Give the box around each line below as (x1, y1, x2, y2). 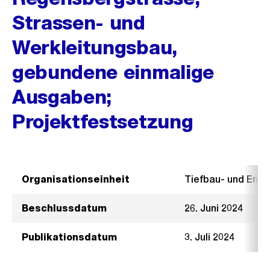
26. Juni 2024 (184, 202, 243, 214)
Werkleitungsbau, (12, 36, 178, 58)
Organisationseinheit (22, 174, 130, 185)
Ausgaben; (12, 86, 113, 108)
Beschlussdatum (22, 202, 107, 214)
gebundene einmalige (12, 61, 214, 83)
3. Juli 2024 (184, 231, 234, 243)
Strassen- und (12, 11, 145, 34)
